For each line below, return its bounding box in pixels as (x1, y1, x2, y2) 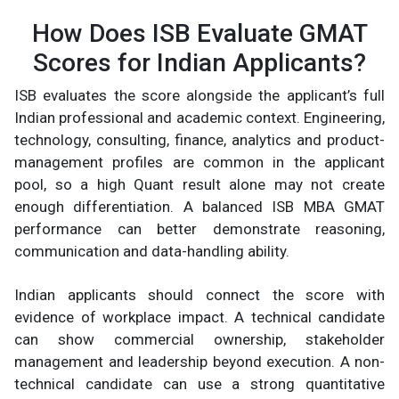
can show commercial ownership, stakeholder (14, 330, 385, 348)
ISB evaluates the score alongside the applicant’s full (14, 85, 385, 104)
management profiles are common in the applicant (14, 152, 385, 171)
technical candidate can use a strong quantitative (14, 374, 385, 393)
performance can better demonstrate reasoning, (14, 219, 385, 238)
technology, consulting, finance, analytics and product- (14, 130, 385, 149)
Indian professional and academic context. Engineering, (14, 108, 385, 126)
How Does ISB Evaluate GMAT (31, 18, 368, 48)
